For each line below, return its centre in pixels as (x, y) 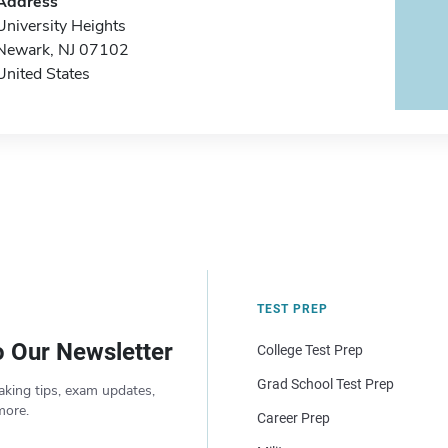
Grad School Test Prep (325, 384)
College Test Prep (309, 350)
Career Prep (293, 418)
